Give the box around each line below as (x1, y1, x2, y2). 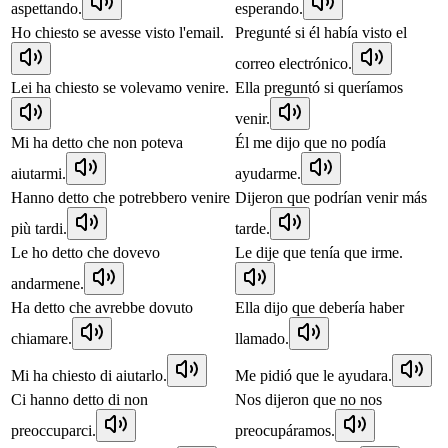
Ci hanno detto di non (11, 390, 148, 408)
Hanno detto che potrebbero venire (11, 188, 230, 206)
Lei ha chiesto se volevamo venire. (11, 78, 229, 96)
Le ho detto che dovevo (11, 243, 160, 261)
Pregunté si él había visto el (235, 23, 407, 41)
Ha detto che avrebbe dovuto (11, 298, 193, 316)
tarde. (235, 219, 270, 237)
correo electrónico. (235, 54, 352, 72)
